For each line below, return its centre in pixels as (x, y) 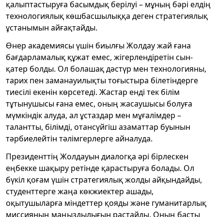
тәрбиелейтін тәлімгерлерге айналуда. (79, 138)
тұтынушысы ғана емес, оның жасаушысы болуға (99, 103)
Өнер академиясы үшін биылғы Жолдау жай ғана (98, 45)
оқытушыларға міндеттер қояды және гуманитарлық (106, 203)
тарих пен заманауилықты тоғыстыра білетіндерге (102, 80)
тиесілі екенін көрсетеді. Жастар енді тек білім (93, 92)
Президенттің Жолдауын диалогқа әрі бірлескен (97, 156)
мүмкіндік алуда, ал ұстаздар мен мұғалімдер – (93, 115)
